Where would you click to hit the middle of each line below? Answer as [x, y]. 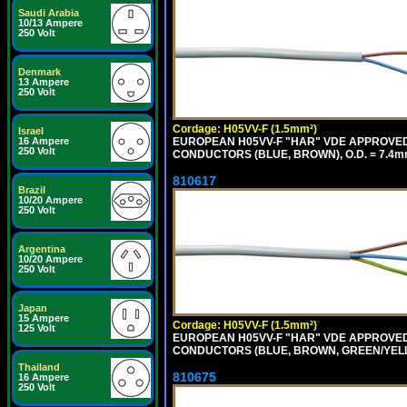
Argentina [42, 249]
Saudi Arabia [49, 13]
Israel [31, 131]
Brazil [32, 190]
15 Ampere [44, 318]
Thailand [39, 367]
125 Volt [37, 328]
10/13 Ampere [50, 23]
